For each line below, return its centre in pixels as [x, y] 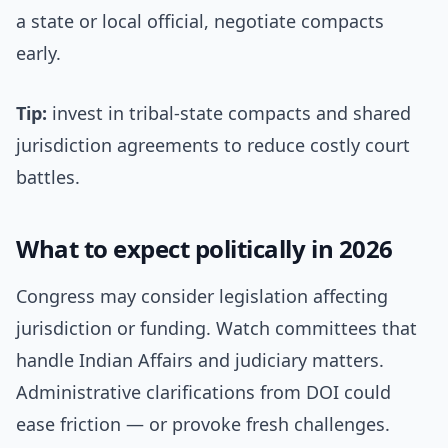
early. [38, 53]
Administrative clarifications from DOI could [203, 392]
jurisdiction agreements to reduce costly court [213, 145]
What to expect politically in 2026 [204, 249]
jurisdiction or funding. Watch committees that [216, 328]
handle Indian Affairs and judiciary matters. [200, 360]
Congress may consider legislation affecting [202, 296]
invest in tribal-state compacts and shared [229, 113]
